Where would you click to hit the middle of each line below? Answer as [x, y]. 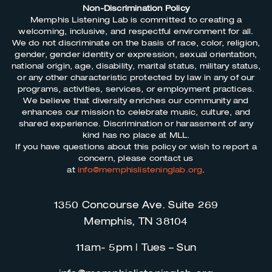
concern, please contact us [136, 158]
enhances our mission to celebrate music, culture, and [136, 112]
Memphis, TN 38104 [136, 222]
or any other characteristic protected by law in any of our [136, 78]
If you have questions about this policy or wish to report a [136, 147]
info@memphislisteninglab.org [140, 170]
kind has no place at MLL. [136, 135]
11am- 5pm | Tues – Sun [136, 248]
